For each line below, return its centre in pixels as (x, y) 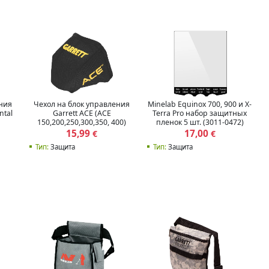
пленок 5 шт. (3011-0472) (200, 122)
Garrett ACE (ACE (82, 113)
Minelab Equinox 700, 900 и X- (200, 104)
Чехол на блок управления (82, 104)
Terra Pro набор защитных (200, 113)
